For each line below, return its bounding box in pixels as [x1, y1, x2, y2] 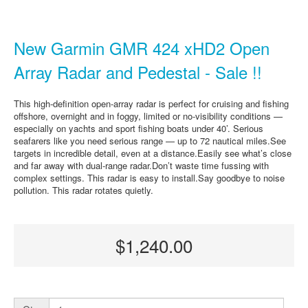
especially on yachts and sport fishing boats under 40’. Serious [14, 121, 263, 135]
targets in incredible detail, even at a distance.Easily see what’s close [14, 146, 291, 159]
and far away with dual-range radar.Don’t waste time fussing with [14, 158, 269, 172]
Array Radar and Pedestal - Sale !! [14, 59, 262, 84]
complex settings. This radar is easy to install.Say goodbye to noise [14, 170, 285, 184]
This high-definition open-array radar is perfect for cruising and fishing [14, 96, 289, 110]
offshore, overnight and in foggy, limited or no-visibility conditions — [14, 109, 283, 122]
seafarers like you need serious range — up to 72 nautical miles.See [14, 133, 286, 147]
